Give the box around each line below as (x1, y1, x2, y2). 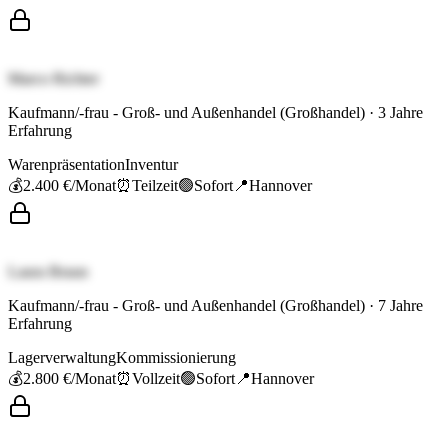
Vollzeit (132, 370, 180, 388)
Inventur (125, 156, 178, 174)
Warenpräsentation (8, 156, 125, 174)
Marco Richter (8, 70, 99, 88)
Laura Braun (8, 263, 88, 281)
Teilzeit (132, 177, 178, 195)
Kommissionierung (116, 349, 236, 367)
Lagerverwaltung (8, 349, 116, 367)
